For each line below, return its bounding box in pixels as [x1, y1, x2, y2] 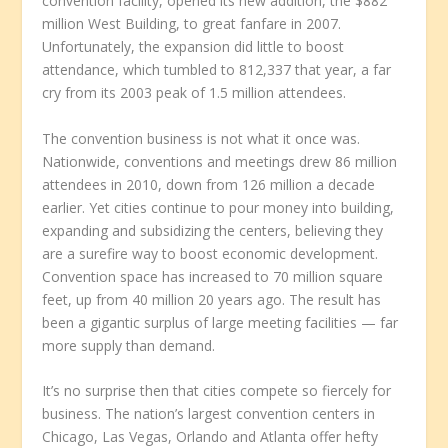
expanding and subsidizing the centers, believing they [42, 220, 384, 240]
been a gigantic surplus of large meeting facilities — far [42, 312, 399, 332]
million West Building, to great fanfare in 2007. [42, 14, 342, 34]
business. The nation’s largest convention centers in [42, 404, 376, 424]
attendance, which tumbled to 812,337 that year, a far [42, 60, 392, 80]
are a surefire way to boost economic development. [42, 243, 379, 263]
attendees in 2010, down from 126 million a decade [42, 174, 376, 194]
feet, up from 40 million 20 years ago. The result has [42, 289, 382, 309]
